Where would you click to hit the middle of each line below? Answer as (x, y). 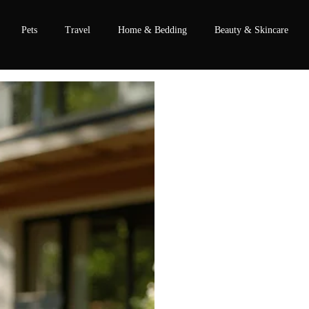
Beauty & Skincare (252, 30)
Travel (78, 30)
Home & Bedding (153, 30)
